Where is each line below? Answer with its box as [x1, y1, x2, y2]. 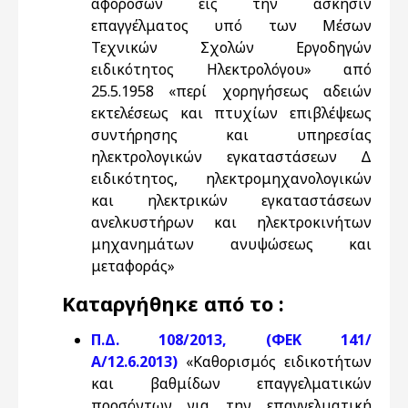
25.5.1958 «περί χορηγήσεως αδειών [91, 81, 372, 101]
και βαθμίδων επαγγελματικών [91, 373, 372, 393]
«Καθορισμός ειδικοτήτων [186, 352, 372, 372]
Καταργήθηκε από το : [62, 290, 284, 317]
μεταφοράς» [91, 256, 175, 276]
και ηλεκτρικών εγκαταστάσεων [91, 190, 372, 210]
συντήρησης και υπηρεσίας [91, 125, 372, 145]
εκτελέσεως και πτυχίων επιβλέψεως [91, 103, 372, 123]
